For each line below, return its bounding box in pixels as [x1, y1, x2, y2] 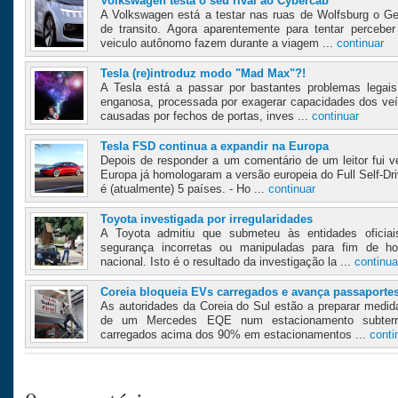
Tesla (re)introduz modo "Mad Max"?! [100, 67, 306, 81]
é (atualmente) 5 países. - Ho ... [100, 182, 268, 196]
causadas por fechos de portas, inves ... [100, 109, 312, 123]
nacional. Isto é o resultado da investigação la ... [100, 255, 354, 269]
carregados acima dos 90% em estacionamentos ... [100, 328, 370, 342]
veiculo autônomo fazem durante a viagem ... [100, 36, 337, 51]
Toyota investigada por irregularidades [100, 212, 313, 227]
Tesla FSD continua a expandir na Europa [100, 139, 329, 154]
